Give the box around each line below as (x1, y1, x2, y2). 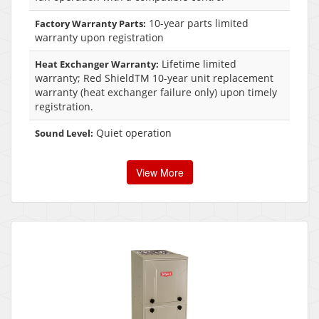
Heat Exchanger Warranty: (35, 58, 159, 71)
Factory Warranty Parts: (35, 17, 146, 31)
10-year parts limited (146, 16, 249, 31)
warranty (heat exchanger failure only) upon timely (35, 85, 277, 100)
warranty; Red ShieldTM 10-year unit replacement (35, 71, 273, 85)
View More (135, 165, 184, 180)
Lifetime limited (159, 57, 236, 71)
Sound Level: (35, 127, 93, 140)
